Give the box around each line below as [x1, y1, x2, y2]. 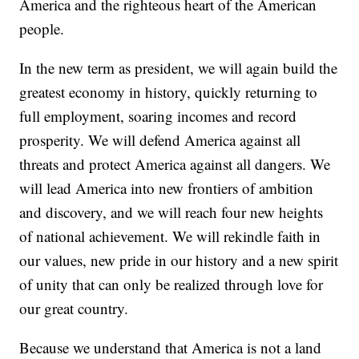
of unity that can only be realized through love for [19, 274, 324, 295]
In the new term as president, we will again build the [19, 58, 338, 79]
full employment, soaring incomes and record [19, 106, 297, 127]
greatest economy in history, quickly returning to [19, 82, 318, 103]
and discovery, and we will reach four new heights [19, 202, 324, 223]
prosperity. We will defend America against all [19, 130, 301, 151]
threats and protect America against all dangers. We [19, 154, 331, 175]
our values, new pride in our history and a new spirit [19, 250, 339, 271]
